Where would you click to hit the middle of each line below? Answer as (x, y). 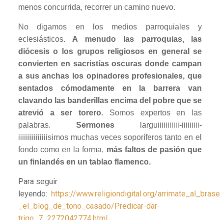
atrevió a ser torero (60, 113)
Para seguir (38, 182)
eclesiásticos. (41, 39)
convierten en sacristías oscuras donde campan (110, 64)
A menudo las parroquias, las (134, 39)
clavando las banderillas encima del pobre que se (110, 101)
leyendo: (34, 194)
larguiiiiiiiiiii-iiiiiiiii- (158, 125)
